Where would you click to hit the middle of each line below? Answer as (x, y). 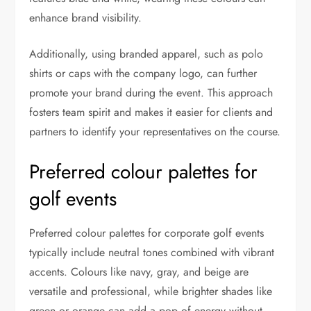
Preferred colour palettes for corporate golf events (147, 233)
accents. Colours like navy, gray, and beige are (139, 271)
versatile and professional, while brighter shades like (151, 291)
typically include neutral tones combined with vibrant (152, 252)
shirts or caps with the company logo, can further (143, 73)
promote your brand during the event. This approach (151, 92)
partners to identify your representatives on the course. (155, 131)
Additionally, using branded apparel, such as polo (146, 53)
